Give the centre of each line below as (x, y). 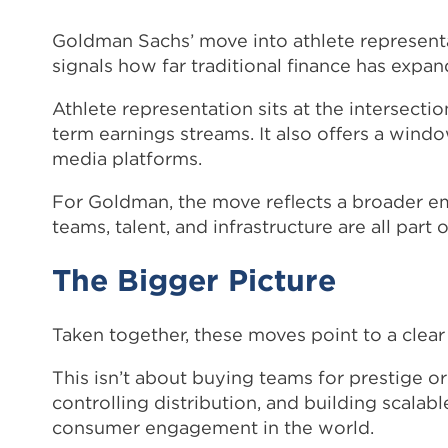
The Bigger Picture (194, 280)
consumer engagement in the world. (213, 427)
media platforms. (127, 158)
